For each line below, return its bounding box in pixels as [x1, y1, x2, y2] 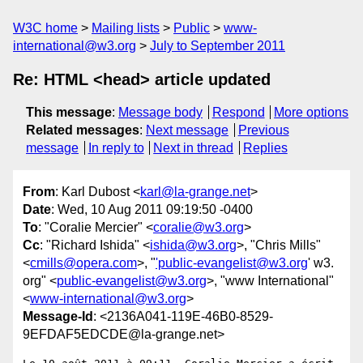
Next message [146, 123, 228, 137]
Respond [211, 105, 265, 119]
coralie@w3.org [153, 220, 244, 235]
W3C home [13, 21, 78, 35]
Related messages [26, 123, 139, 137]
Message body [118, 105, 203, 119]
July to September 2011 [150, 39, 285, 53]
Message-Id [23, 310, 93, 324]
